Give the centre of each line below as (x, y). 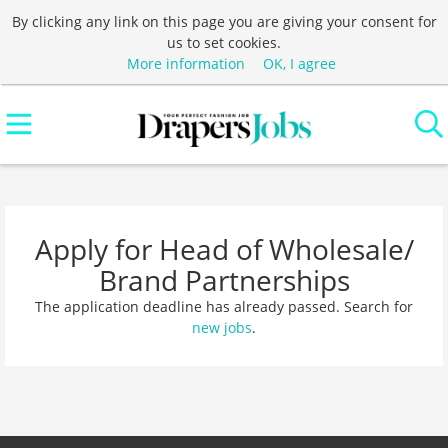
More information (185, 63)
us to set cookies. (224, 42)
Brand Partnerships (224, 280)
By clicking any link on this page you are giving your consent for (224, 21)
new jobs (222, 327)
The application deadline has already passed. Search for (224, 306)
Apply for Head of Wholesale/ (224, 249)
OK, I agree (299, 63)
